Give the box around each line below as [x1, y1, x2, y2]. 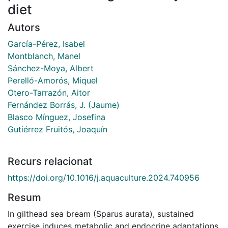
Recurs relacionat [8, 155, 92, 167]
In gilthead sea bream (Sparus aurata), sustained [8, 208, 194, 219]
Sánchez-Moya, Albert [8, 63, 94, 73]
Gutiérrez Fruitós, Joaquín [8, 124, 107, 134]
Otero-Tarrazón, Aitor [8, 87, 90, 98]
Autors [8, 21, 40, 34]
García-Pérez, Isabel [8, 38, 85, 49]
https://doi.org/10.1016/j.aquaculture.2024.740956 [8, 172, 199, 183]
